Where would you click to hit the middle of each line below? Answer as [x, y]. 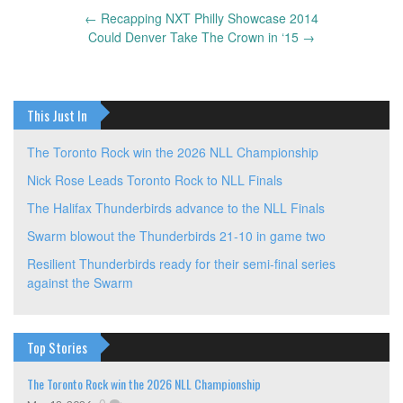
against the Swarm [80, 282]
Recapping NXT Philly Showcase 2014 [208, 18]
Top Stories [57, 347]
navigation [49, 56]
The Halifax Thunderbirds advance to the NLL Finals [176, 207]
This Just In [57, 115]
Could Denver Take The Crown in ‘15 [195, 36]
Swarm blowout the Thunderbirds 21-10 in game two [176, 235]
